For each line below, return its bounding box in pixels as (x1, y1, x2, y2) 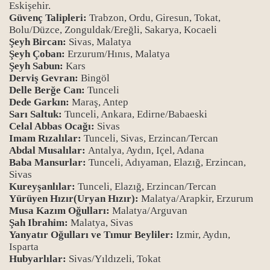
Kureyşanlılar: (9, 181, 78, 192)
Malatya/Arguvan (112, 205, 187, 216)
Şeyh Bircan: (9, 36, 66, 48)
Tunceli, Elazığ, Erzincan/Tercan (78, 181, 216, 192)
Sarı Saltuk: (9, 108, 62, 120)
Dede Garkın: (9, 96, 69, 108)
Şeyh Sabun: (9, 60, 63, 72)
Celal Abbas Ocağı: (9, 121, 95, 132)
